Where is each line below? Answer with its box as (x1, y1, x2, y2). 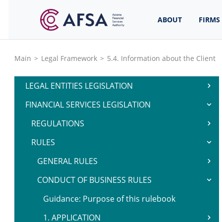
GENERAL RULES (37, 156, 98, 166)
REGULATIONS (31, 118, 84, 129)
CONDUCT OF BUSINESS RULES (37, 174, 152, 185)
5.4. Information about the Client (107, 53, 216, 63)
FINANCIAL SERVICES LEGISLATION (25, 99, 151, 110)
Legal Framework (41, 53, 97, 63)
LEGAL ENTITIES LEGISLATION (25, 80, 133, 91)
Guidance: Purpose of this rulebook (43, 193, 175, 204)
